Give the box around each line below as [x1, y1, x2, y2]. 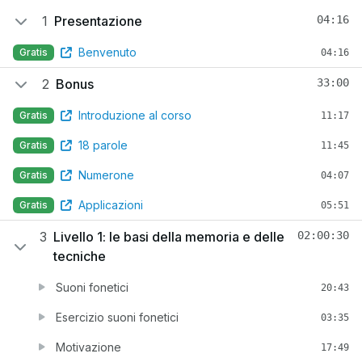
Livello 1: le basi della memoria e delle [53, 229, 285, 245]
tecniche [53, 248, 107, 264]
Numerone [78, 168, 134, 182]
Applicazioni [78, 198, 143, 212]
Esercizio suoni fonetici [56, 310, 179, 324]
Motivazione [56, 340, 121, 354]
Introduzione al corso [78, 108, 192, 122]
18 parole [78, 138, 128, 152]
